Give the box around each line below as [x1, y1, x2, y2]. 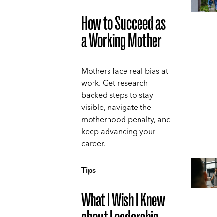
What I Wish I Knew [81, 189, 165, 212]
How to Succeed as [81, 12, 166, 35]
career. [81, 137, 106, 151]
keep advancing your [81, 125, 155, 139]
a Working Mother [81, 30, 162, 52]
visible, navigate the [81, 101, 151, 115]
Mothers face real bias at [81, 64, 168, 78]
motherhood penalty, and [81, 113, 171, 127]
